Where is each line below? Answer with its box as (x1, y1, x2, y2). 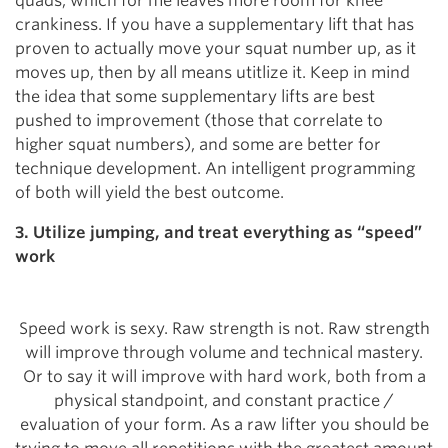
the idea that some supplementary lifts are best (15, 87, 375, 106)
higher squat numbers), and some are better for (15, 135, 381, 154)
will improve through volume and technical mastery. (25, 343, 423, 362)
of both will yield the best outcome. (15, 183, 284, 202)
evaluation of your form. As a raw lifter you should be (19, 415, 429, 434)
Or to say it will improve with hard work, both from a (22, 367, 426, 386)
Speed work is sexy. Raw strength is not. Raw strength (18, 319, 430, 338)
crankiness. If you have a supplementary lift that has (15, 15, 414, 34)
